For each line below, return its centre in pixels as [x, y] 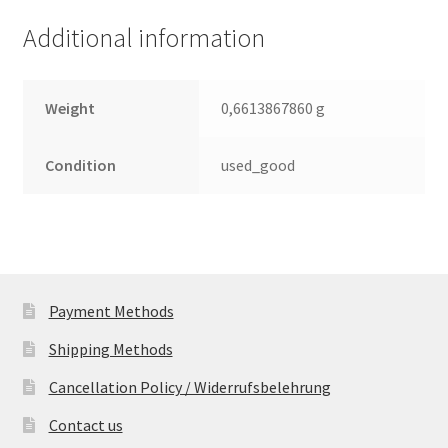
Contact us [85, 424]
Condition [81, 164]
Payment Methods [111, 310]
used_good [258, 164]
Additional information [143, 37]
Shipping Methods [110, 348]
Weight [70, 107]
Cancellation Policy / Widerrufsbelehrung [189, 386]
